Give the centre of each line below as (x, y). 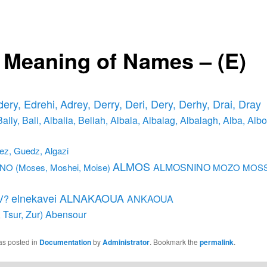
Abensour (66, 214)
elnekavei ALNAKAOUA (69, 198)
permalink (216, 242)
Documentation (65, 242)
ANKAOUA (150, 198)
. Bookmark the (174, 242)
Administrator (126, 242)
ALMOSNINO (181, 167)
